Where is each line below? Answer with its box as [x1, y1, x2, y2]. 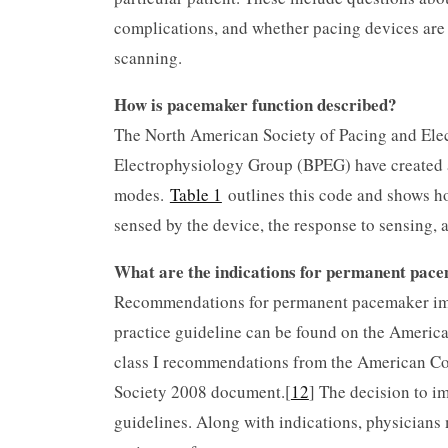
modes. [113, 182, 170, 206]
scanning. [113, 45, 188, 69]
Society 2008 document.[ [113, 379, 291, 403]
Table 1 [169, 182, 222, 206]
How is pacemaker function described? [113, 91, 397, 117]
